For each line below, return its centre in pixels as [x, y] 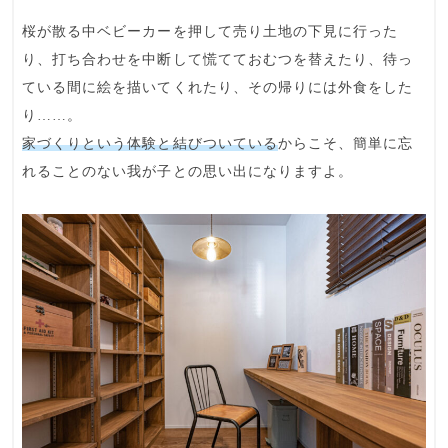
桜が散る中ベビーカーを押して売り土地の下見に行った [210, 31]
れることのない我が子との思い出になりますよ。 [188, 171]
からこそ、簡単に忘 [345, 143]
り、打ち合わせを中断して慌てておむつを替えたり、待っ [218, 59]
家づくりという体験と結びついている [150, 143]
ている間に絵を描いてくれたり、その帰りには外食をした [218, 87]
